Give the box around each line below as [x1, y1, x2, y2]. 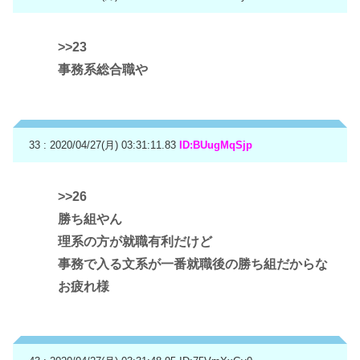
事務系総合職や [58, 63, 148, 77]
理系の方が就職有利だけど [58, 234, 212, 248]
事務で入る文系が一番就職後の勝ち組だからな [58, 256, 328, 271]
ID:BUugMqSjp [179, 138, 252, 151]
